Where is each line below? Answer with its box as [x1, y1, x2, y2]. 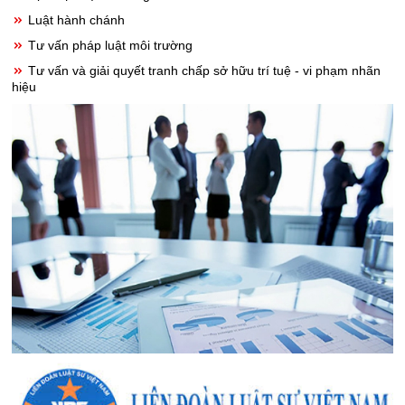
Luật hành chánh [24, 13, 125, 28]
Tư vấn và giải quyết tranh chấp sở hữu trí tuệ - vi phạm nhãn [24, 63, 381, 79]
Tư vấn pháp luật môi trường [24, 38, 193, 53]
